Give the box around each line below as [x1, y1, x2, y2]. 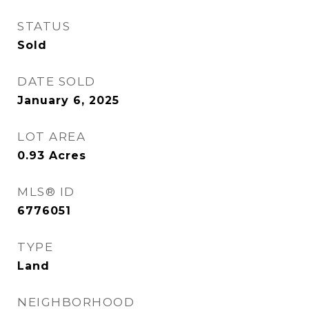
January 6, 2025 [17, 94, 119, 107]
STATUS [17, 19, 70, 33]
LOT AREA [17, 130, 86, 143]
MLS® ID [17, 185, 75, 199]
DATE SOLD [17, 74, 96, 88]
